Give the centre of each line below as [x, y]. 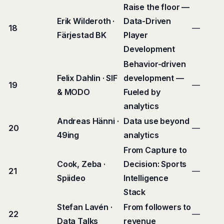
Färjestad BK [82, 35]
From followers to [157, 207]
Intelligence [146, 178]
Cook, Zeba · [81, 164]
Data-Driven [147, 21]
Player [136, 35]
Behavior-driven [155, 64]
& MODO [73, 92]
